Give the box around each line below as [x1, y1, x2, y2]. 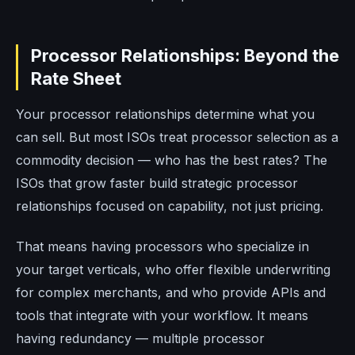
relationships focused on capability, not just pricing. [16, 197, 323, 214]
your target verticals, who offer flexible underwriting [16, 261, 330, 277]
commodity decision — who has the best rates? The [16, 151, 327, 168]
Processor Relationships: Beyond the [31, 44, 339, 66]
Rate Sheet [31, 67, 121, 89]
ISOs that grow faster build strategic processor [16, 174, 298, 191]
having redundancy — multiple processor [16, 330, 265, 346]
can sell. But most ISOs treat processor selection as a [16, 128, 338, 145]
